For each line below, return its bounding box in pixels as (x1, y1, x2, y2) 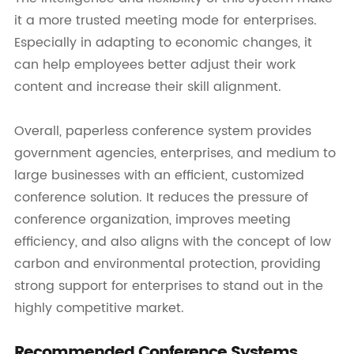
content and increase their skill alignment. (13, 77, 281, 98)
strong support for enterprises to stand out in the (13, 276, 323, 297)
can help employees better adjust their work (13, 55, 296, 76)
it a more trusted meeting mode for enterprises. (13, 10, 317, 32)
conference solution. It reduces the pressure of (13, 187, 308, 209)
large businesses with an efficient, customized (13, 165, 304, 186)
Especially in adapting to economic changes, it (13, 32, 312, 54)
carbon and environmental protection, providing (13, 254, 321, 275)
